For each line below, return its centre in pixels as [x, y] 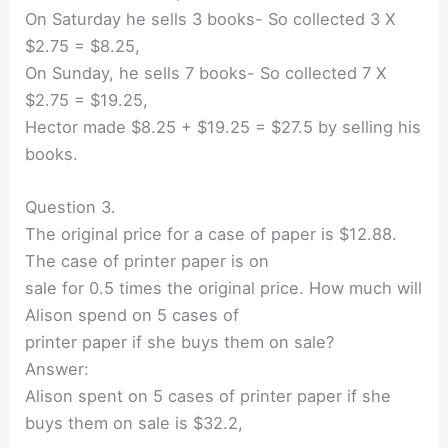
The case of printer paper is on [147, 261]
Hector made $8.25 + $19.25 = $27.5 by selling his [223, 126]
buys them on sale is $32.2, [134, 423]
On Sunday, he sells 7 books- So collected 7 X [206, 72]
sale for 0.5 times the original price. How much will [224, 288]
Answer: [57, 369]
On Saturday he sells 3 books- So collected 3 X [211, 18]
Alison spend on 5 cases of [132, 315]
